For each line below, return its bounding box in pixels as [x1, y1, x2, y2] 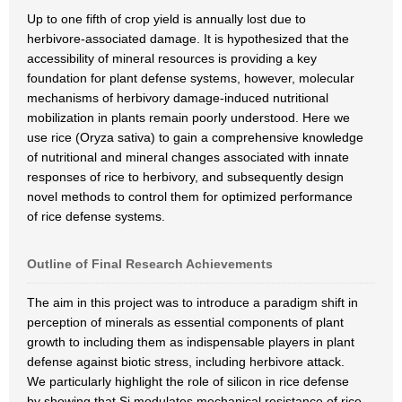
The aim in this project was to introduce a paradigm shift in [27, 295, 358, 310]
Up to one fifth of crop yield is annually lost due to [27, 12, 306, 26]
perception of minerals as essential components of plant [27, 315, 344, 329]
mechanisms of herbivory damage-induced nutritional [27, 91, 328, 105]
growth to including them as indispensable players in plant [27, 335, 354, 349]
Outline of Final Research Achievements [27, 257, 273, 271]
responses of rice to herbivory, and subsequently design [27, 170, 344, 184]
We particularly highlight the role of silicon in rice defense [27, 374, 349, 389]
